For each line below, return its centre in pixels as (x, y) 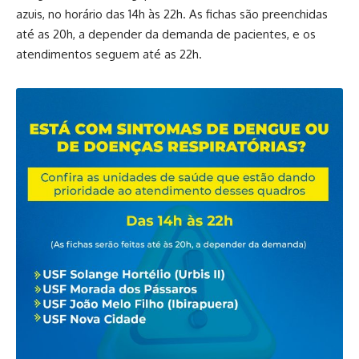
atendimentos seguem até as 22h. (109, 54)
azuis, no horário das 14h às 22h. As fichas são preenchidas (172, 14)
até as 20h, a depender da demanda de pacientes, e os (166, 34)
